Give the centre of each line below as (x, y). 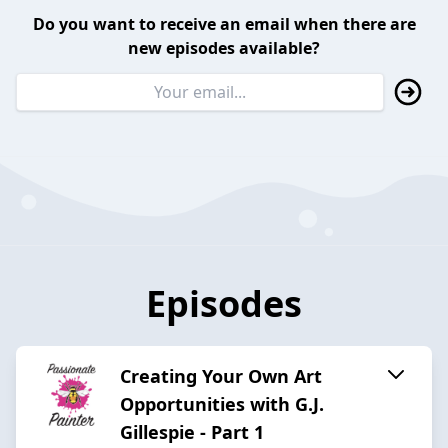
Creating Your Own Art (221, 375)
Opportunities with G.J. (222, 403)
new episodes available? (224, 48)
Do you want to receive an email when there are (224, 24)
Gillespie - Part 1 (192, 431)
